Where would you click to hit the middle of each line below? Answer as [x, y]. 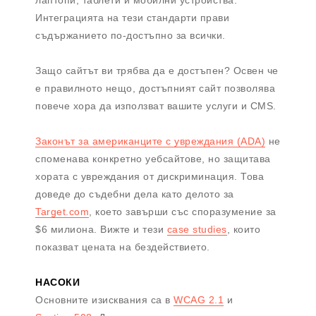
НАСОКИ [57, 282]
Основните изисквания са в [104, 300]
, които [243, 230]
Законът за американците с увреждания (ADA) [150, 141]
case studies [197, 230]
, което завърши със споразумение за [183, 212]
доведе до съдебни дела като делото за [135, 194]
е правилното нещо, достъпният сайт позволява [155, 89]
